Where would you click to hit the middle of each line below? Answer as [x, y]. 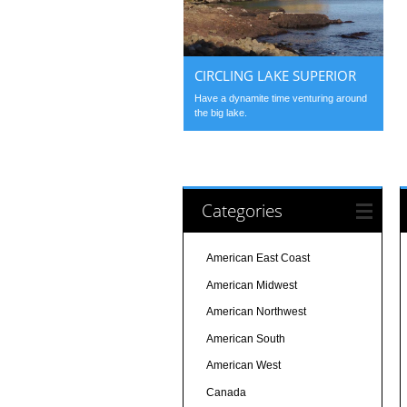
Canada [226, 393]
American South [245, 338]
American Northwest [256, 312]
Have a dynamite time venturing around [281, 99]
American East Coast [258, 258]
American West [243, 366]
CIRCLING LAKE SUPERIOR [276, 76]
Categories [242, 211]
